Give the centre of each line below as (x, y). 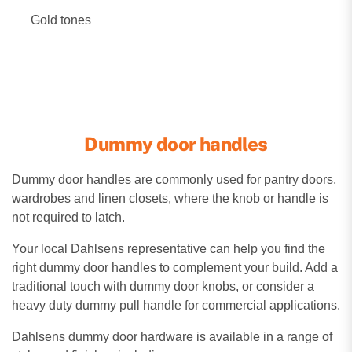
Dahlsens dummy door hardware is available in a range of (172, 336)
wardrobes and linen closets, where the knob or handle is (170, 198)
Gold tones (61, 20)
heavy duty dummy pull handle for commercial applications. (176, 305)
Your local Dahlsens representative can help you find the (169, 248)
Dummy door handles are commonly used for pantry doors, (174, 179)
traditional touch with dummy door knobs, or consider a (163, 286)
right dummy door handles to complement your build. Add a (175, 267)
